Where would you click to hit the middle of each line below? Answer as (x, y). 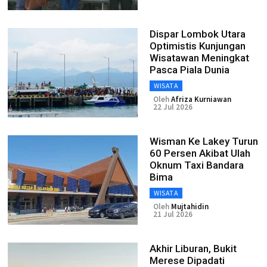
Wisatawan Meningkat (199, 58)
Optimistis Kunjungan (198, 46)
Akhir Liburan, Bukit (193, 249)
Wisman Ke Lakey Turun (204, 141)
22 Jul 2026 (173, 107)
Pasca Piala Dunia (190, 70)
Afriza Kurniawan (201, 99)
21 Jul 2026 (173, 214)
